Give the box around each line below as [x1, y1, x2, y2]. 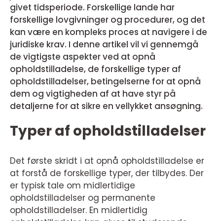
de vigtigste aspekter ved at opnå [10, 51, 155, 63]
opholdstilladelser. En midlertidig [10, 204, 147, 216]
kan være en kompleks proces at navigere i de [10, 26, 207, 38]
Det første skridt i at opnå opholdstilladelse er [10, 155, 204, 167]
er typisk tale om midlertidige [10, 180, 135, 191]
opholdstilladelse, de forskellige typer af [10, 63, 181, 75]
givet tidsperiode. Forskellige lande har [10, 1, 175, 13]
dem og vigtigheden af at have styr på [10, 88, 176, 100]
